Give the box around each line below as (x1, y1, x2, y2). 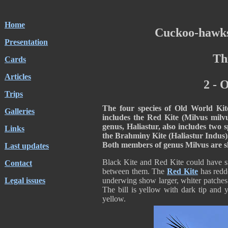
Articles (5, 72, 31, 81)
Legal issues (5, 176, 45, 185)
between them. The (102, 167, 167, 176)
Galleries (5, 107, 35, 116)
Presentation (5, 38, 48, 46)
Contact (5, 159, 32, 167)
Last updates (5, 141, 49, 150)
